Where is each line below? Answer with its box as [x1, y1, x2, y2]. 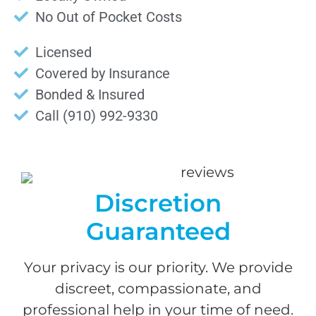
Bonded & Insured [35, 85, 145, 103]
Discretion [95, 188, 221, 218]
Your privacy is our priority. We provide [23, 258, 293, 276]
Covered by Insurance [35, 64, 170, 82]
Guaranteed [85, 216, 231, 246]
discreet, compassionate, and [54, 279, 262, 297]
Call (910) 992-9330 [35, 107, 158, 124]
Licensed [35, 43, 92, 61]
